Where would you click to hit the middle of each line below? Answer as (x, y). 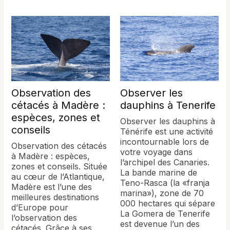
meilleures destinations (55, 197)
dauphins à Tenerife (168, 106)
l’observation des (44, 218)
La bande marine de (159, 173)
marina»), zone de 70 (164, 193)
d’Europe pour (40, 208)
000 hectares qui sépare (168, 204)
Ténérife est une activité (167, 132)
